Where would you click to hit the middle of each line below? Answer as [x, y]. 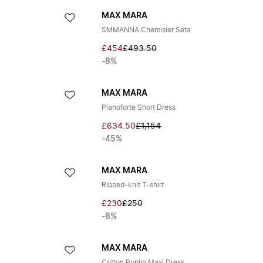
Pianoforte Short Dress [139, 107]
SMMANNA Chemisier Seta [146, 30]
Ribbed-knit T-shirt [133, 185]
